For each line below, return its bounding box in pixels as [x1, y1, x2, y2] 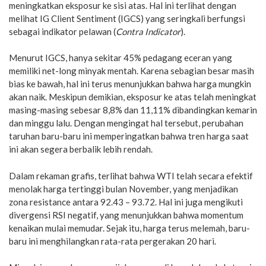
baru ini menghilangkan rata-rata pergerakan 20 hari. [9, 235, 216, 246]
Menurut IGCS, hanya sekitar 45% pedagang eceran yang [9, 52, 232, 63]
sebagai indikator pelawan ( [9, 26, 116, 37]
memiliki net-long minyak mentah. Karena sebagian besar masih [9, 65, 254, 76]
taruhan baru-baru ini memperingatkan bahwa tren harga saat [9, 131, 249, 141]
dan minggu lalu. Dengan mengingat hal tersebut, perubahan [9, 118, 243, 128]
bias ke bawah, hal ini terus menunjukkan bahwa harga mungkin [9, 78, 251, 89]
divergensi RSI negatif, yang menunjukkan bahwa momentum [9, 209, 243, 220]
